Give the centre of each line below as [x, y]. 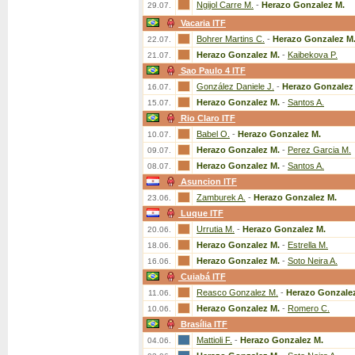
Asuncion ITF [209, 181]
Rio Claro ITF [208, 118]
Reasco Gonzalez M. [237, 292]
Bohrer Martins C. [231, 39]
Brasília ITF [204, 324]
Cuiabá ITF [203, 277]
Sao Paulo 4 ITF [213, 71]
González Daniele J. [235, 86]
